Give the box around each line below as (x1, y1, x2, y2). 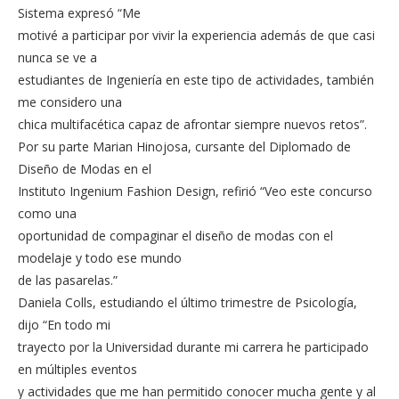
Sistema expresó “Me (18, 4, 141, 21)
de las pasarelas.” (18, 271, 118, 289)
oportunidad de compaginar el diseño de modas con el (18, 226, 333, 244)
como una (18, 204, 77, 222)
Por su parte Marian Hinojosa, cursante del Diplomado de (18, 137, 351, 155)
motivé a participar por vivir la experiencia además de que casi (18, 26, 375, 44)
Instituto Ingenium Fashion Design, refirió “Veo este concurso (18, 182, 372, 199)
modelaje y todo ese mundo (18, 248, 182, 266)
